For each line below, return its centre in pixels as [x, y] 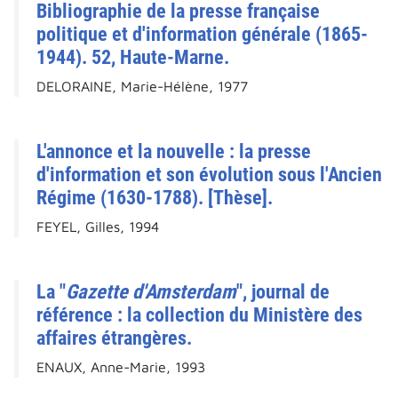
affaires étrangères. [114, 338]
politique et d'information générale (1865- [202, 34]
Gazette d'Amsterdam [151, 292]
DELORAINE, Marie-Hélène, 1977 [142, 87]
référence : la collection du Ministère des [199, 315]
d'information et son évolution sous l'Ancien [209, 175]
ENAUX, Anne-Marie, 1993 [121, 367]
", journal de [283, 292]
